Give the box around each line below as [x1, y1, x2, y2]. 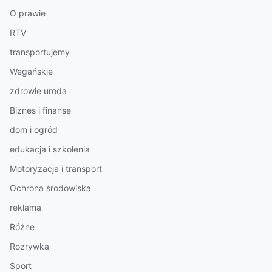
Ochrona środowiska [10, 183, 91, 193]
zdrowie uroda [10, 86, 67, 96]
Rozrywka [10, 241, 49, 251]
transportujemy [10, 47, 70, 57]
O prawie [10, 8, 46, 18]
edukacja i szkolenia [10, 144, 90, 154]
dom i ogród [10, 124, 58, 135]
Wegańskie [10, 66, 53, 76]
